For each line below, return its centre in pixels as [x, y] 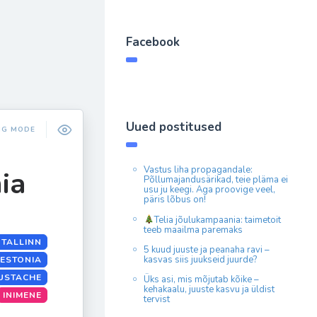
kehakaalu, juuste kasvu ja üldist [209, 289]
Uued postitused [174, 127]
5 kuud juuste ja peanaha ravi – [207, 249]
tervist [157, 299]
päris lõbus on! [175, 200]
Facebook [153, 42]
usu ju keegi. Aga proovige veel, [209, 190]
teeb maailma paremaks [193, 230]
